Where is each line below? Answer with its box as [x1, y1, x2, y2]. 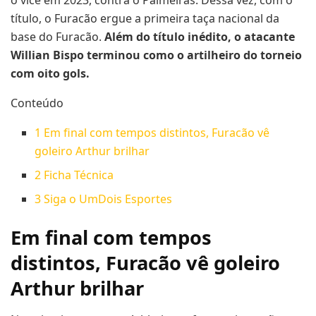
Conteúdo [11, 95, 63, 111]
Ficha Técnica [41, 166, 114, 183]
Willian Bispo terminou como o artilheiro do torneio [11, 47, 302, 63]
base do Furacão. [11, 28, 104, 44]
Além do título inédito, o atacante [104, 28, 295, 44]
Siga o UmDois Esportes [41, 190, 173, 207]
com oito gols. [11, 65, 90, 81]
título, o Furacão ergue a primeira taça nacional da [11, 10, 279, 26]
